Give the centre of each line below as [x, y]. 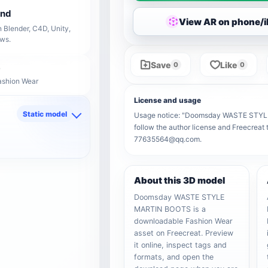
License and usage [168, 100]
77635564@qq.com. [168, 139]
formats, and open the [174, 257]
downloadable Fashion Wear [184, 221]
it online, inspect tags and [181, 245]
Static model [45, 114]
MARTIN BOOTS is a [170, 209]
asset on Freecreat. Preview [184, 233]
